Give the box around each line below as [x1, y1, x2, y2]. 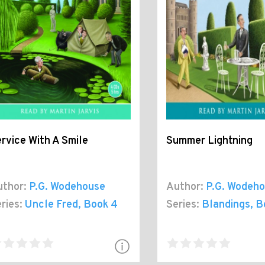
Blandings [201, 198, 250, 212]
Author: [166, 180, 203, 194]
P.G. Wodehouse [29, 180, 105, 194]
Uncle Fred [25, 198, 78, 212]
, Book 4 [78, 198, 118, 212]
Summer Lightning [166, 134, 253, 148]
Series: [166, 198, 199, 212]
